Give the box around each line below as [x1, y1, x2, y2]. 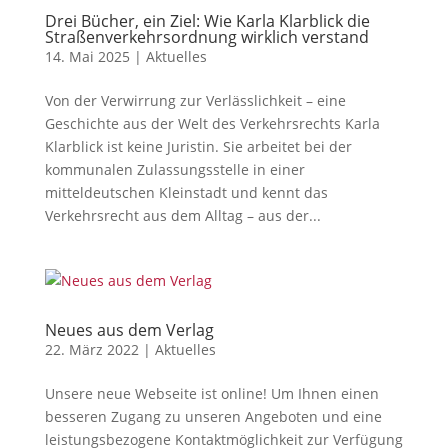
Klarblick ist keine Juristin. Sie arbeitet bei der [44, 136, 352, 156]
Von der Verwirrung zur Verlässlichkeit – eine [44, 90, 346, 110]
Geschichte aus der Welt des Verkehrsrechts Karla [44, 113, 380, 133]
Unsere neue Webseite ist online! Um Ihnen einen [44, 383, 379, 403]
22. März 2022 [44, 339, 139, 359]
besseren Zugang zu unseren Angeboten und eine [44, 406, 382, 426]
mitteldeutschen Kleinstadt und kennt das [44, 182, 328, 202]
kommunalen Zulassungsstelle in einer [44, 159, 305, 179]
